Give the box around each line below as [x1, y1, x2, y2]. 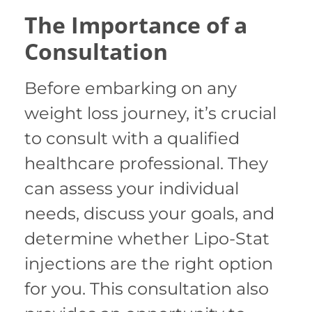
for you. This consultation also [24, 278, 269, 299]
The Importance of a [24, 9, 247, 40]
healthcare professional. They [24, 153, 268, 173]
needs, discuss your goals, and [24, 203, 274, 224]
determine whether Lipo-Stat [24, 228, 270, 249]
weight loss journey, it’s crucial [24, 102, 276, 123]
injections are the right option [24, 253, 273, 274]
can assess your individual [24, 178, 239, 198]
